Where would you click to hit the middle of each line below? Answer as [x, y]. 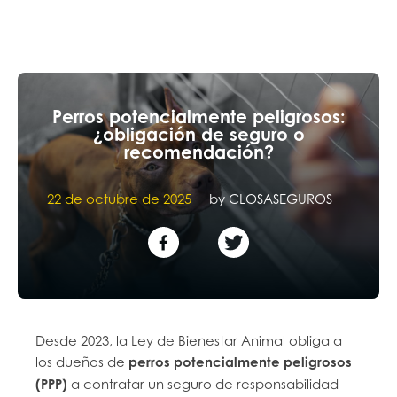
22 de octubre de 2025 [119, 198]
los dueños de [82, 362]
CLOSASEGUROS [280, 198]
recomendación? [198, 152]
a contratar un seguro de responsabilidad [203, 384]
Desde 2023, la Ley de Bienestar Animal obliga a [189, 340]
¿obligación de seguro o [198, 134]
